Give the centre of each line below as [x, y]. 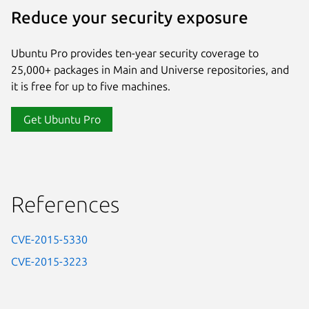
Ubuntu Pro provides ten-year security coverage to [135, 53]
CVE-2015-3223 [49, 261]
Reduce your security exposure [130, 18]
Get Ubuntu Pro [62, 119]
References [65, 204]
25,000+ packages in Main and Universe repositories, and [150, 69]
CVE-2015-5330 [49, 239]
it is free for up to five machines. [91, 86]
